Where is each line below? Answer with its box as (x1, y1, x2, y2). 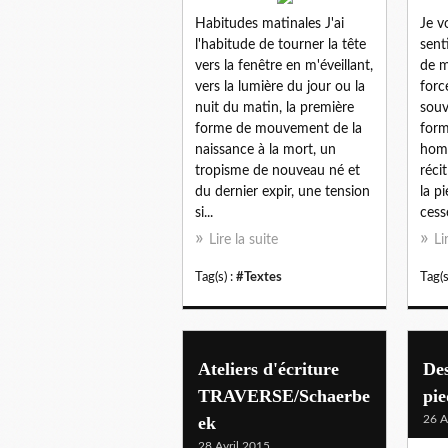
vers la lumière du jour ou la (195, 79, 365, 94)
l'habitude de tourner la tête (195, 37, 366, 52)
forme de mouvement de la (195, 121, 362, 136)
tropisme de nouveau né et (195, 163, 360, 178)
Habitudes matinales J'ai (195, 16, 344, 31)
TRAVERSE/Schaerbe (198, 385, 370, 406)
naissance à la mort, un (195, 142, 336, 157)
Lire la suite (209, 232, 278, 247)
